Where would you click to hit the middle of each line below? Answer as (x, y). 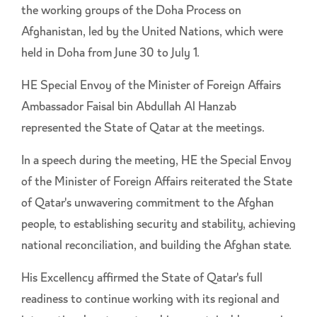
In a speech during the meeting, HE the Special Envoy (156, 162)
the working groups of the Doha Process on (131, 12)
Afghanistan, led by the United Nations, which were (152, 33)
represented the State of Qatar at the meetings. (143, 129)
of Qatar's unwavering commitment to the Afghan (148, 204)
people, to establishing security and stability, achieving (158, 225)
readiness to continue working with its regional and (150, 300)
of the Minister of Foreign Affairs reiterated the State (157, 183)
